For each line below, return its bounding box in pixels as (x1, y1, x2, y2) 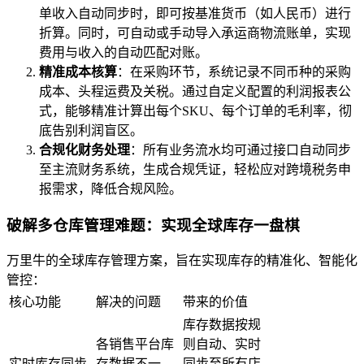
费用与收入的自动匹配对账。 (39, 45, 208, 59)
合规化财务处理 (39, 143, 130, 157)
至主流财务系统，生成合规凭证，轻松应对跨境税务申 (39, 162, 351, 176)
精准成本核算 (39, 65, 117, 79)
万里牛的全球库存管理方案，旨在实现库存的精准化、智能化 (6, 253, 357, 268)
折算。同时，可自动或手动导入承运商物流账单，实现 (39, 26, 351, 40)
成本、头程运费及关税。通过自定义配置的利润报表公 (39, 84, 351, 98)
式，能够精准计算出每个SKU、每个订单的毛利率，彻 (39, 104, 352, 118)
